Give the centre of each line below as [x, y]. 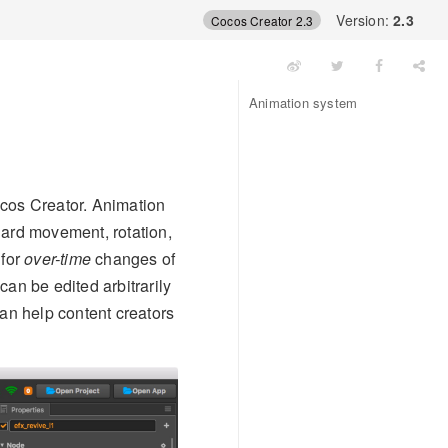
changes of [133, 259]
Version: [365, 20]
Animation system [303, 102]
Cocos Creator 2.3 [262, 20]
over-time [58, 259]
